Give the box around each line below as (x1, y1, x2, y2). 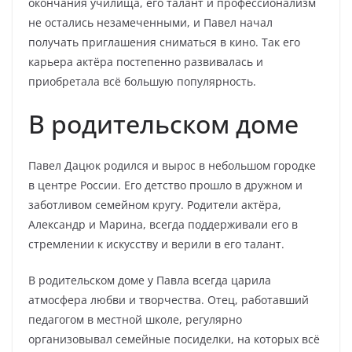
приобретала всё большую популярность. (28, 74, 256, 89)
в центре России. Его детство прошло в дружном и (28, 178, 302, 192)
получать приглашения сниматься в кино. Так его (28, 35, 300, 49)
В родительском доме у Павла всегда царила (28, 273, 271, 288)
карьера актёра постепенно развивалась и (28, 54, 263, 69)
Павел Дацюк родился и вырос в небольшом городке (28, 158, 316, 173)
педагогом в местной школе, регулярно (28, 312, 242, 327)
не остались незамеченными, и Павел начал (28, 15, 273, 30)
